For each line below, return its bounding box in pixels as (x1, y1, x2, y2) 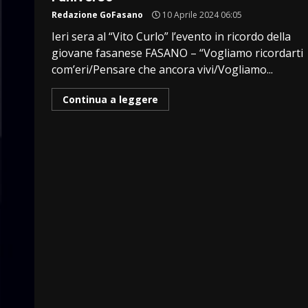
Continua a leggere (63, 92, 158, 106)
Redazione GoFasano (52, 8, 143, 21)
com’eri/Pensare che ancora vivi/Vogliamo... (52, 61, 273, 77)
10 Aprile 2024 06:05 (160, 8, 242, 21)
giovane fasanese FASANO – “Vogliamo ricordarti (52, 45, 303, 60)
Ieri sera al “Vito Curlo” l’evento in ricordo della (52, 28, 291, 44)
